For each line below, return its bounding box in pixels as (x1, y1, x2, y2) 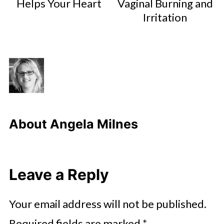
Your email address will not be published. (8, 197, 206, 211)
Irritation (143, 10, 187, 24)
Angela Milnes (49, 116, 138, 132)
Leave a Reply (8, 165, 109, 184)
